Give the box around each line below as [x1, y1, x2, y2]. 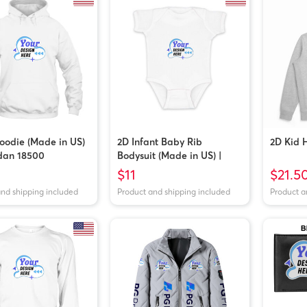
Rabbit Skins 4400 [117, 162, 200, 175]
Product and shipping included [117, 186, 231, 197]
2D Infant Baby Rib [117, 135, 203, 148]
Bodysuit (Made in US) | [117, 149, 222, 162]
